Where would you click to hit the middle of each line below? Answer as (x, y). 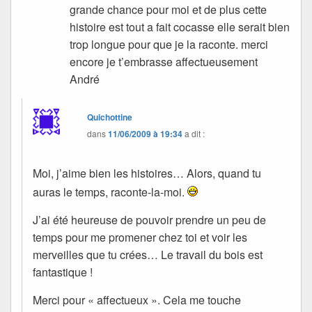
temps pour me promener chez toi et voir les (140, 237)
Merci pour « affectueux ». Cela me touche (137, 300)
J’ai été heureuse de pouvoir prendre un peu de (149, 220)
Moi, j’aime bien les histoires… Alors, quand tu (147, 173)
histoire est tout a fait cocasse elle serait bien (180, 26)
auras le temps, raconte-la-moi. (110, 192)
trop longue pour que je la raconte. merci (169, 44)
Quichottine (110, 117)
